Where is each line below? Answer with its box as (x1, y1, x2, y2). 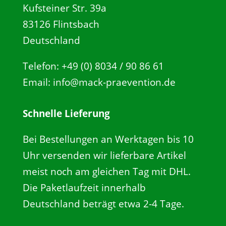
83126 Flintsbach (22, 18, 99, 31)
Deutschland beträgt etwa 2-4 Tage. (22, 197, 184, 210)
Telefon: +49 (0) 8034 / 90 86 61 (22, 60, 164, 73)
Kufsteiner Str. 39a (22, 2, 106, 15)
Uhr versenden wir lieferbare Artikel (22, 149, 186, 162)
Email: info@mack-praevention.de (22, 76, 176, 89)
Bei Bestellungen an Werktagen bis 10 (22, 133, 194, 146)
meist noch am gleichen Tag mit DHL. (22, 165, 191, 178)
